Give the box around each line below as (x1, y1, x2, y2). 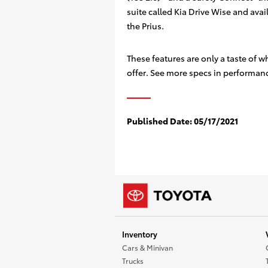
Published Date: (127, 115, 192, 127)
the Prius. (127, 20, 164, 32)
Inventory (122, 229, 157, 239)
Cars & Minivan (122, 242, 173, 252)
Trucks (122, 255, 144, 266)
